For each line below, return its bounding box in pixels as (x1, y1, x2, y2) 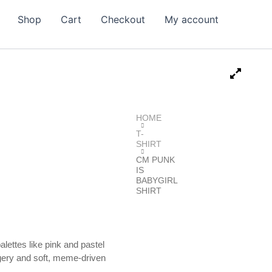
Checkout (101, 13, 145, 25)
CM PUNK (136, 155, 175, 165)
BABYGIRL (136, 175, 177, 185)
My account (165, 13, 219, 25)
